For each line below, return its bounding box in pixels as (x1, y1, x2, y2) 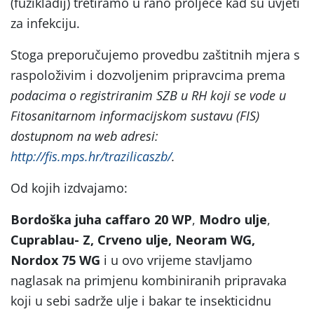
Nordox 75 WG (11, 251, 104, 268)
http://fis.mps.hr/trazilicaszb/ (11, 147, 172, 165)
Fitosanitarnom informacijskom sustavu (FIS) (11, 107, 259, 124)
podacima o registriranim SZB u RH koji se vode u (11, 86, 286, 104)
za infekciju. (11, 14, 80, 32)
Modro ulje (199, 210, 267, 228)
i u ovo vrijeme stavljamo (104, 251, 252, 268)
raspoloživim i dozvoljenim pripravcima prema (11, 66, 285, 83)
